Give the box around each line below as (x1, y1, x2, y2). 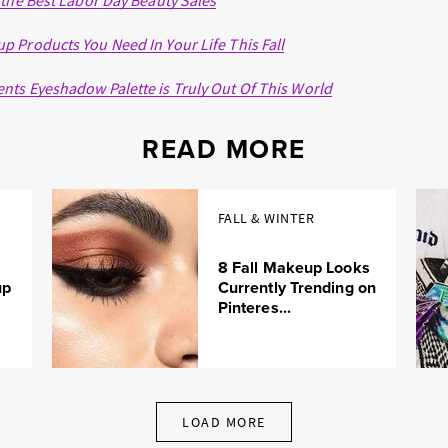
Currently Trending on (217, 275, 376, 299)
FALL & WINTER (217, 209, 315, 228)
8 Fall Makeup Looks (217, 255, 370, 279)
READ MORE (142, 130, 306, 169)
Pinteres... (217, 295, 291, 319)
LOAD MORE (182, 413, 266, 432)
